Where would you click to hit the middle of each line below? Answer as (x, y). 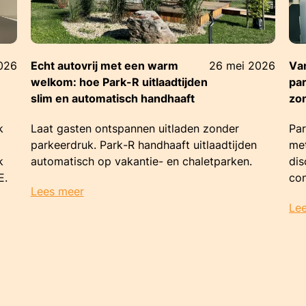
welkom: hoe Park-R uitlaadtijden (119, 82)
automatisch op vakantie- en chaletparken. (141, 161)
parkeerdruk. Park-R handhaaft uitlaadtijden (143, 145)
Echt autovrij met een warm (104, 66)
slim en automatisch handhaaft (112, 98)
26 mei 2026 (242, 66)
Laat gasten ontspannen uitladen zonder (135, 128)
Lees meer (57, 191)
